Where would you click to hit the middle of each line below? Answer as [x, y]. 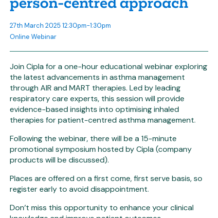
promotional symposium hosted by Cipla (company [101, 149]
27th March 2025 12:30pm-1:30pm [60, 26]
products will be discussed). [59, 160]
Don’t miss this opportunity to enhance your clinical [102, 208]
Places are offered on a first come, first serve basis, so [106, 178]
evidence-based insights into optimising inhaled [94, 109]
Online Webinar [33, 37]
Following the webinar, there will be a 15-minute [93, 138]
